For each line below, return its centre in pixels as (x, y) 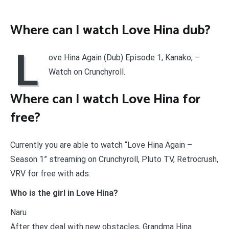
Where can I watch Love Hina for (105, 99)
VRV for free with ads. (50, 174)
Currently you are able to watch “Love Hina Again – (101, 145)
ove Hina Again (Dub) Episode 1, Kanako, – (124, 58)
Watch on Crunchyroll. (87, 72)
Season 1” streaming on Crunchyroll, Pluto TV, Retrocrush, (114, 159)
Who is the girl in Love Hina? (64, 193)
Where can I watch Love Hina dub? (110, 30)
